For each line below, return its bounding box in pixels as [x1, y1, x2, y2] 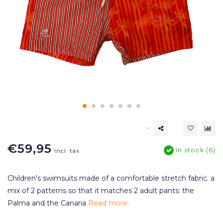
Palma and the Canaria [7, 199, 88, 208]
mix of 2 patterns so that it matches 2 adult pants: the [7, 186, 194, 195]
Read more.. [88, 199, 130, 208]
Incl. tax [54, 147, 80, 154]
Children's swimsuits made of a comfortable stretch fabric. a [7, 174, 215, 183]
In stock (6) [174, 146, 216, 154]
